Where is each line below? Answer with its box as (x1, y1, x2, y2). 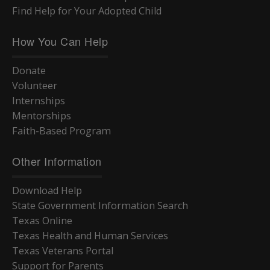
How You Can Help (12, 33, 108, 49)
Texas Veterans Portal (12, 244, 113, 258)
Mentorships (12, 109, 71, 123)
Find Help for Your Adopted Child (12, 4, 162, 18)
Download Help (12, 184, 82, 198)
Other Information (12, 153, 102, 169)
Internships (12, 94, 65, 108)
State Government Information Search (12, 199, 188, 213)
